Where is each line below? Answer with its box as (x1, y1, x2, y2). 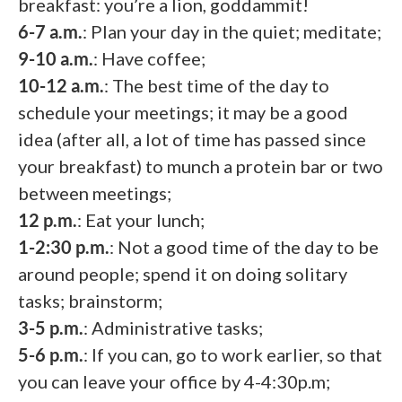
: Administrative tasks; (83, 316, 263, 338)
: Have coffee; (93, 47, 205, 69)
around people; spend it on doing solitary (18, 262, 347, 284)
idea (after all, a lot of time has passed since (18, 127, 366, 150)
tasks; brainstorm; (18, 289, 162, 311)
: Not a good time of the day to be (109, 235, 379, 258)
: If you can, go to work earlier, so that (83, 343, 382, 365)
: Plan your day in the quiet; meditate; (83, 20, 381, 42)
